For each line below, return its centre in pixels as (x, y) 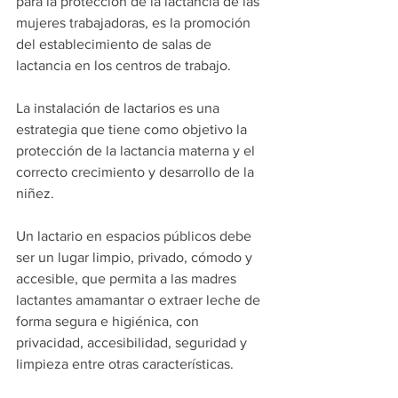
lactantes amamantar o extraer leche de (140, 300)
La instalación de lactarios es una (119, 108)
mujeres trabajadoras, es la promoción (135, 23)
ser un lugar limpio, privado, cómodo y (136, 258)
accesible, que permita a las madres (128, 279)
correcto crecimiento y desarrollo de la (137, 172)
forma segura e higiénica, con (109, 322)
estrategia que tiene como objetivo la (133, 130)
